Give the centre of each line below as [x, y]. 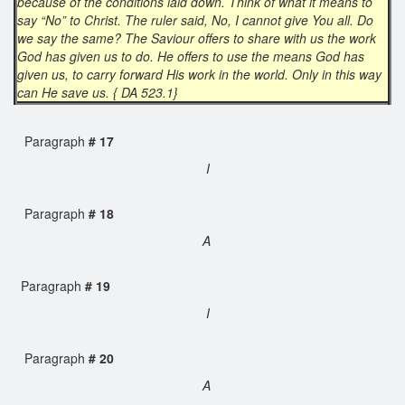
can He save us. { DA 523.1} [99, 92]
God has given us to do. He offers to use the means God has [191, 56]
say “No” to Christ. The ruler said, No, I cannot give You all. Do [195, 19]
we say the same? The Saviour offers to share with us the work [197, 38]
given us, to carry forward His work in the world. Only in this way [199, 74]
